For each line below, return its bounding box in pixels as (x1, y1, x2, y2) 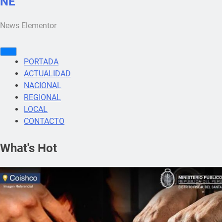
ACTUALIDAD (24, 68, 71, 78)
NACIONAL (24, 80, 61, 90)
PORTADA (24, 56, 58, 66)
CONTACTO (24, 116, 64, 126)
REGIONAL (24, 92, 61, 102)
